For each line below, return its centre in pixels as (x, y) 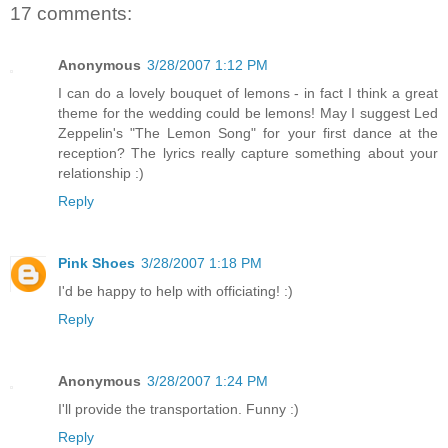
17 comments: (71, 13)
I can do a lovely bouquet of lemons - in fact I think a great (248, 93)
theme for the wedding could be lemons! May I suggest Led (248, 113)
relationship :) (101, 173)
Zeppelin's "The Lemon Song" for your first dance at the (248, 133)
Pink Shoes (96, 263)
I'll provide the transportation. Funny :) (178, 409)
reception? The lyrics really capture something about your (248, 153)
